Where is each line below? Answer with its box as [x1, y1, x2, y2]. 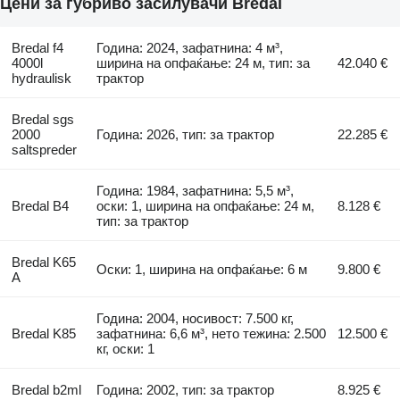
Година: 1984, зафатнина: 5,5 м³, [96, 183, 295, 199]
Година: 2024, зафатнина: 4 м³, [96, 40, 284, 56]
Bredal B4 [11, 198, 69, 214]
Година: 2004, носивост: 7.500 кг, [96, 311, 295, 327]
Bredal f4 [11, 40, 63, 56]
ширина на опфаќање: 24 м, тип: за [96, 55, 311, 71]
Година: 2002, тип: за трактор [96, 382, 275, 398]
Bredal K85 [11, 326, 76, 342]
